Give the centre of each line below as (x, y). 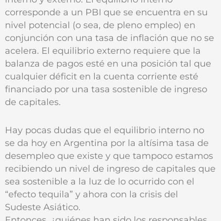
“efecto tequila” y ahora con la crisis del (92, 194)
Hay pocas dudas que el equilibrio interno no (105, 130)
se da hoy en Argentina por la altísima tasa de (107, 143)
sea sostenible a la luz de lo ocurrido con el (100, 181)
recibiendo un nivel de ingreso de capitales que (110, 168)
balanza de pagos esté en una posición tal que (108, 63)
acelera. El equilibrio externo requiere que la (103, 50)
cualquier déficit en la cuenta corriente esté (102, 76)
